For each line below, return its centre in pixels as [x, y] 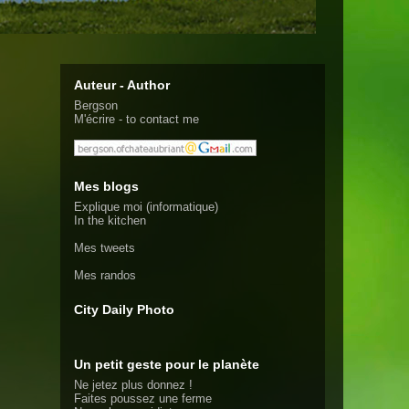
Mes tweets [105, 248]
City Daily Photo [124, 309]
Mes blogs [106, 186]
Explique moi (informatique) [146, 207]
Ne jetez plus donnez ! [133, 385]
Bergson [96, 105]
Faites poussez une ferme [143, 399]
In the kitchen [110, 220]
